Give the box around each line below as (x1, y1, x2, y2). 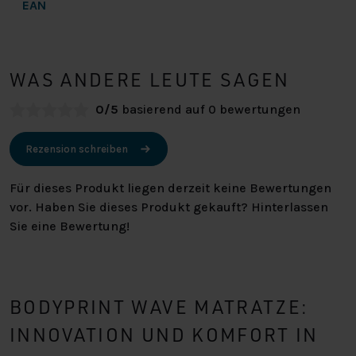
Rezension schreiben (25, 142, 129, 155)
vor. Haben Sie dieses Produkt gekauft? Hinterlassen (10, 199, 328, 215)
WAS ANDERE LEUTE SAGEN (10, 67, 290, 91)
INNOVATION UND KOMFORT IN (10, 323, 319, 347)
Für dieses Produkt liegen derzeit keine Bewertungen (10, 180, 331, 196)
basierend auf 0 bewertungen (122, 101, 300, 117)
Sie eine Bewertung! (10, 219, 130, 234)
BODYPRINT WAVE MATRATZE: (10, 295, 309, 319)
